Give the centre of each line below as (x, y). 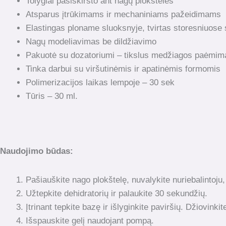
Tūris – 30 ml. (52, 96)
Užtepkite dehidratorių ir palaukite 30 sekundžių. (117, 193)
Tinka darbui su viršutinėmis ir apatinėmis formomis (123, 69)
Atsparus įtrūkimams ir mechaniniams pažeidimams (123, 14)
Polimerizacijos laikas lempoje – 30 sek (100, 82)
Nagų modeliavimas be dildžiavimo (91, 41)
